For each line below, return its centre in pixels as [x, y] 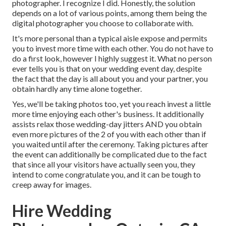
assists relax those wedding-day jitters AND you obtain [107, 124]
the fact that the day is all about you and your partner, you [110, 79]
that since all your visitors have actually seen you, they [104, 164]
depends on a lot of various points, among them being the [109, 13]
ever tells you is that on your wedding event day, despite [107, 69]
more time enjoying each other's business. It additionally [108, 114]
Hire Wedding [62, 211]
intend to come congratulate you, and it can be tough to [106, 175]
